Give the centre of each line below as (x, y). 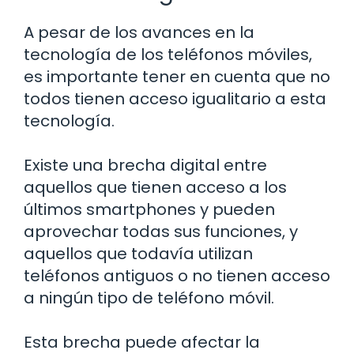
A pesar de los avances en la (139, 33)
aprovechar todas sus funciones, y (161, 232)
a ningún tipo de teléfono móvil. (149, 298)
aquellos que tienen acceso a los (155, 188)
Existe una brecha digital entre (145, 166)
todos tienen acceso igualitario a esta (175, 99)
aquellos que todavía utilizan (138, 254)
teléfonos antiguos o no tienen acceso (177, 276)
